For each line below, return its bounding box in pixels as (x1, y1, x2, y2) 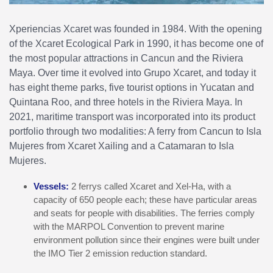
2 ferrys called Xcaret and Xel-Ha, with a (69, 181, 231, 191)
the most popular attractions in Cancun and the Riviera (9, 52, 243, 63)
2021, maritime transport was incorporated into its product (9, 111, 255, 122)
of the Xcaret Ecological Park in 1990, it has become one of (9, 38, 263, 49)
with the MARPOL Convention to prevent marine (34, 221, 224, 232)
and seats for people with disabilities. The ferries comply (34, 208, 255, 218)
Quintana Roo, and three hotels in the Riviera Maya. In (9, 96, 243, 107)
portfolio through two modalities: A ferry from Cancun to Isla (9, 126, 261, 136)
